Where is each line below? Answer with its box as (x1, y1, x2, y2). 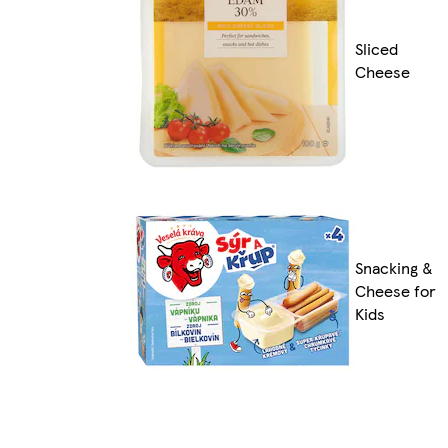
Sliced (354, 37, 398, 61)
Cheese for (354, 278, 436, 302)
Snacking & (354, 255, 433, 279)
